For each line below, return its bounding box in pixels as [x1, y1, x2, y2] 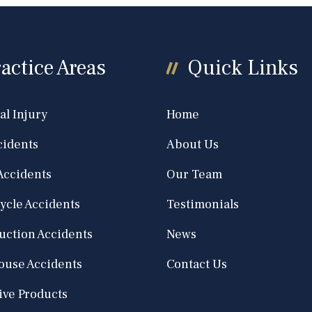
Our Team [166, 166, 222, 182]
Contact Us [166, 256, 227, 272]
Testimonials [166, 196, 239, 212]
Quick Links [187, 54, 298, 81]
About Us [166, 136, 219, 153]
